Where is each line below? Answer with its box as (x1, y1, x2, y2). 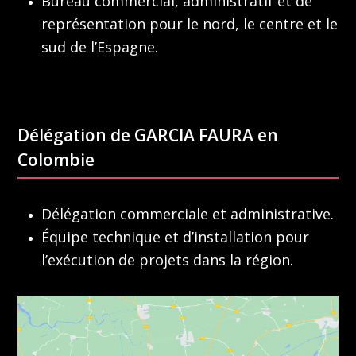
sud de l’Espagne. (41, 37, 159, 57)
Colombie (17, 149, 95, 172)
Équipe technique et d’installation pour (41, 227, 310, 247)
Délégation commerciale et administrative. (41, 204, 335, 224)
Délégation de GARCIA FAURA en (17, 124, 279, 147)
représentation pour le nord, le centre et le (41, 14, 339, 34)
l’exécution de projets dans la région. (41, 250, 294, 270)
